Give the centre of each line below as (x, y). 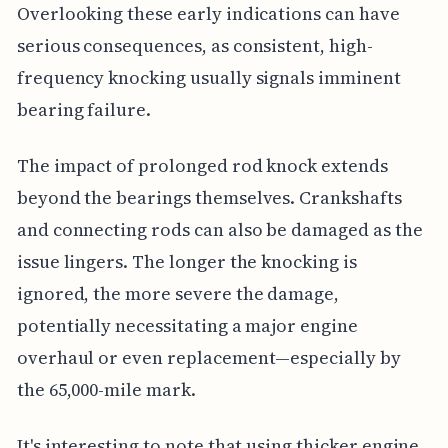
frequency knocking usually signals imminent (208, 78)
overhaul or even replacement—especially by (208, 358)
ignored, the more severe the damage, (178, 294)
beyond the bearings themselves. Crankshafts (209, 198)
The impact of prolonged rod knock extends (202, 166)
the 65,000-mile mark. (106, 390)
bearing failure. (84, 110)
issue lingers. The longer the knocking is (186, 262)
